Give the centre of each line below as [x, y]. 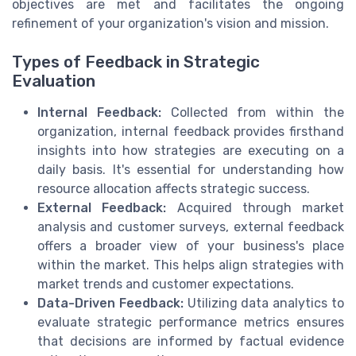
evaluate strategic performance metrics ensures [191, 323]
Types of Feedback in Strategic [136, 62]
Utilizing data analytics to [264, 304]
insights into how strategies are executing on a [191, 151]
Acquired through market [255, 208]
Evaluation [54, 81]
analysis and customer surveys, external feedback [191, 227]
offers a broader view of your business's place [191, 246]
